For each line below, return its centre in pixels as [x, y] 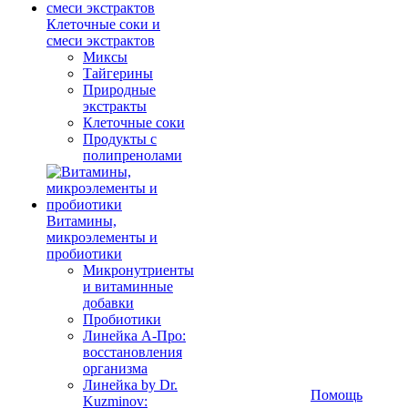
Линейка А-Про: [134, 335]
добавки [108, 302]
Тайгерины [118, 73]
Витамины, [82, 220]
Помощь [337, 394]
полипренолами [133, 155]
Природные [119, 89]
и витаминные [128, 286]
